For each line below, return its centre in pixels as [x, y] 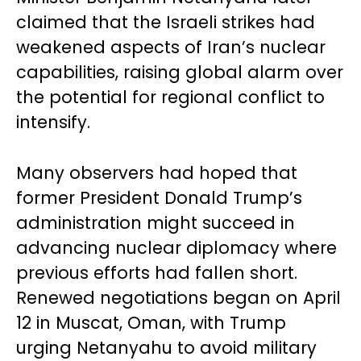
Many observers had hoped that [157, 173]
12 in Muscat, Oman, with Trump [151, 323]
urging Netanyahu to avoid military [166, 348]
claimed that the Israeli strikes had [166, 22]
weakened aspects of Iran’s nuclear [171, 47]
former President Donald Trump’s [159, 198]
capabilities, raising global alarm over [180, 72]
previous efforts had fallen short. [157, 273]
